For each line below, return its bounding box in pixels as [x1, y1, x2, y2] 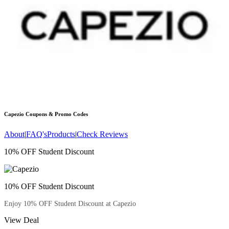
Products [47, 130, 75, 139]
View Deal [4, 216, 39, 225]
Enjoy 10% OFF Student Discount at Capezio [4, 200, 136, 208]
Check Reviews [77, 130, 128, 139]
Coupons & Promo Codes [24, 111, 88, 118]
